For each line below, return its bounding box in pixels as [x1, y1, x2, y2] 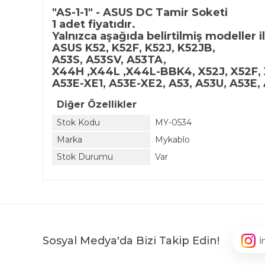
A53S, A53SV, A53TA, [52, 53, 166, 66]
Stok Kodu [57, 117, 100, 128]
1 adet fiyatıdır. [52, 18, 135, 31]
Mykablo [155, 134, 190, 145]
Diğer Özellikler [57, 99, 137, 110]
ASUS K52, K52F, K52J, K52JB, [52, 41, 215, 54]
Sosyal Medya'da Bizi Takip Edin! [43, 234, 219, 247]
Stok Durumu [57, 151, 113, 162]
